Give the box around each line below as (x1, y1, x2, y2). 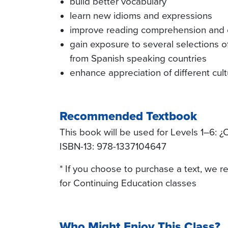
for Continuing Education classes (60, 178, 196, 189)
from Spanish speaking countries (70, 53, 207, 64)
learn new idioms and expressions (70, 10, 212, 21)
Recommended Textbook (60, 109, 197, 124)
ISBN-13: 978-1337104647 (60, 141, 166, 152)
